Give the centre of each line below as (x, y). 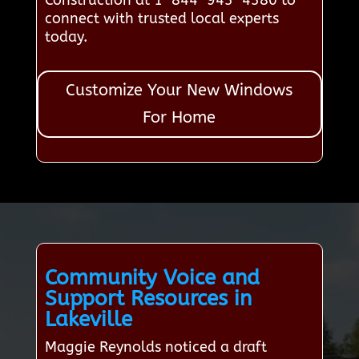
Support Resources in (148, 299)
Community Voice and (152, 278)
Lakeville (88, 320)
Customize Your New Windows (179, 91)
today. (66, 37)
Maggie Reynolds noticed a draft (155, 347)
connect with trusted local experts (161, 19)
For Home (179, 118)
